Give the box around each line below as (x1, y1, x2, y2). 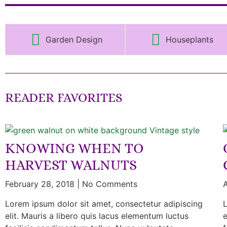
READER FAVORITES (5, 90, 123, 105)
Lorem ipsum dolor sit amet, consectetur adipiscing (5, 198, 203, 209)
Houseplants (165, 34, 213, 45)
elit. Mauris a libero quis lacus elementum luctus (5, 210, 188, 221)
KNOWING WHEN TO (5, 140, 144, 157)
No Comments (80, 178, 137, 189)
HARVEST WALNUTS (5, 157, 137, 173)
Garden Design (45, 34, 102, 45)
